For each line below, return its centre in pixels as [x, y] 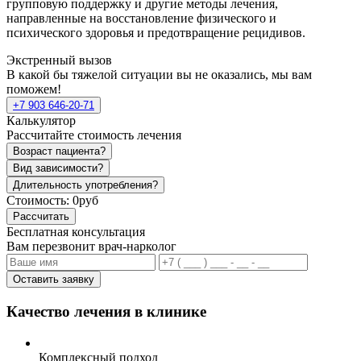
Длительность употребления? [85, 185]
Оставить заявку [54, 280]
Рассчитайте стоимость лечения [94, 135]
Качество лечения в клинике [106, 311]
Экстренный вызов [59, 60]
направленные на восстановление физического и [141, 19]
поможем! [34, 89]
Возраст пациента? [59, 151]
